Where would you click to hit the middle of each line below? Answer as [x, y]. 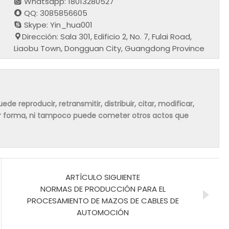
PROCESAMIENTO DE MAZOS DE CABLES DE [103, 200]
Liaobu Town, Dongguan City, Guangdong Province [109, 48]
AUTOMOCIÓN [103, 212]
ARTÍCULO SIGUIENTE [103, 177]
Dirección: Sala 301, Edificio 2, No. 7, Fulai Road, [107, 36]
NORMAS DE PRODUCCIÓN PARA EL [103, 189]
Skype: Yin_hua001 [58, 25]
